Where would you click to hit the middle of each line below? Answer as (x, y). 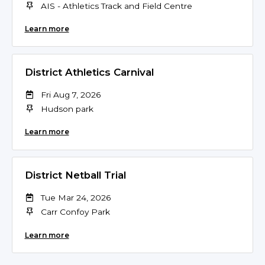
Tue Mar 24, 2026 (75, 198)
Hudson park (67, 109)
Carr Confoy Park (75, 212)
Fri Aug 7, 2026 (70, 94)
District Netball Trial (75, 175)
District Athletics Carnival (89, 72)
